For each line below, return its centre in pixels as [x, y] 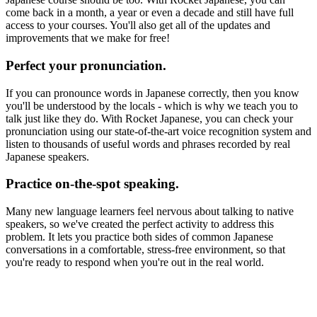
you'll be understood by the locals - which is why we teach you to [152, 105]
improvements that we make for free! [88, 38]
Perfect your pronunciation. [86, 65]
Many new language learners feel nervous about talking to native [150, 212]
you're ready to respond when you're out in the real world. [135, 263]
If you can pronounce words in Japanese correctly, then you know [152, 93]
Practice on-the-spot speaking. [92, 184]
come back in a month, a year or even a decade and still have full [150, 13]
